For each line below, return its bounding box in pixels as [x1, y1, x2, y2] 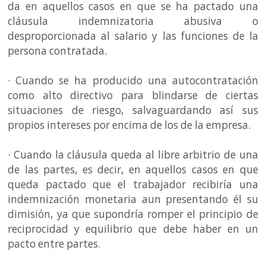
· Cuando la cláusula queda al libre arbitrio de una [8, 147, 258, 161]
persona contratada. [8, 43, 110, 58]
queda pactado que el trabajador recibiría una [8, 177, 258, 191]
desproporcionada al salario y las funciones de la [8, 28, 258, 43]
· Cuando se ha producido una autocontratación [8, 73, 258, 87]
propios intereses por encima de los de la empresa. [8, 118, 254, 132]
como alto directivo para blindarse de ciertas [8, 88, 258, 102]
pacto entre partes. [8, 236, 108, 251]
